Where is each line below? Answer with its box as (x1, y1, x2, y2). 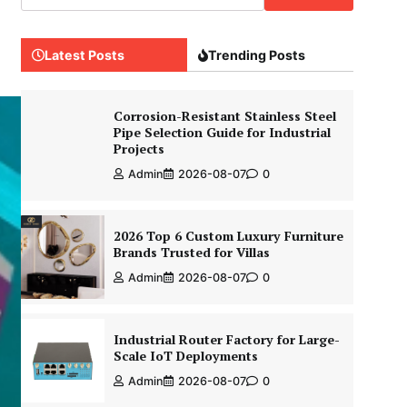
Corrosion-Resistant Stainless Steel (113, 107, 336, 124)
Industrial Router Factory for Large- (113, 331, 340, 348)
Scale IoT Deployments (113, 347, 258, 364)
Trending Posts (208, 47, 305, 63)
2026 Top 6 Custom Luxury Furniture (113, 227, 343, 244)
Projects (113, 140, 164, 157)
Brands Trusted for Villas (113, 243, 270, 261)
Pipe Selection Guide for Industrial (113, 124, 331, 141)
